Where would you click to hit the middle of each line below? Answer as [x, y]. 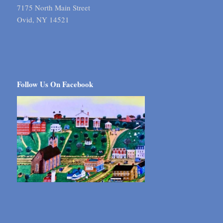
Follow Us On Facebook [55, 84]
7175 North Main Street [53, 8]
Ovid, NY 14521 [43, 20]
